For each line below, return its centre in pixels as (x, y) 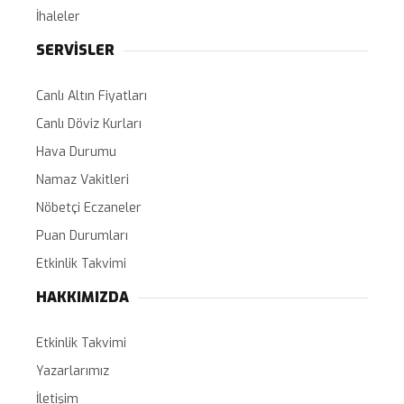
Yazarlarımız (73, 372)
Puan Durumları (82, 236)
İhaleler (58, 17)
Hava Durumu (76, 152)
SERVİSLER (75, 50)
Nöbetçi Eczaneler (89, 208)
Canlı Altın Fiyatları (92, 96)
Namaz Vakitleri (83, 180)
